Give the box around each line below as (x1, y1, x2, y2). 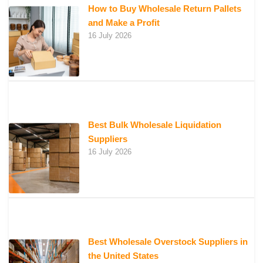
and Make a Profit (88, 17, 160, 28)
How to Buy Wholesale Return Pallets (88, 3, 241, 14)
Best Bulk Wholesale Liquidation (88, 120, 221, 130)
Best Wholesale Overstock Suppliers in (88, 236, 248, 247)
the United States (88, 250, 159, 261)
